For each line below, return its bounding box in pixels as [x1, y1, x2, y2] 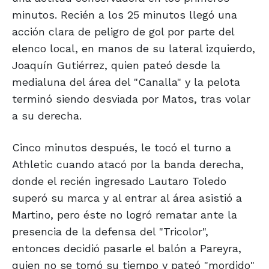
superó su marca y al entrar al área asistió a [12, 192, 242, 205]
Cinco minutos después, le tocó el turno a [12, 141, 231, 154]
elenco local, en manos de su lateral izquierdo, [12, 42, 255, 55]
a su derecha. [12, 109, 82, 122]
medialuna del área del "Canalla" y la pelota [12, 76, 240, 89]
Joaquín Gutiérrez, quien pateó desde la [12, 59, 220, 72]
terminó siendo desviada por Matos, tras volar [12, 92, 250, 106]
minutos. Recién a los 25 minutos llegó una [12, 8, 237, 22]
